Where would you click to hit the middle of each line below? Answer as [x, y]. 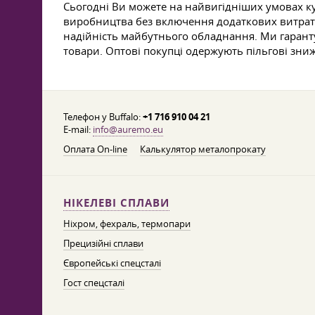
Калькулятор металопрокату [203, 149]
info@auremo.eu [128, 129]
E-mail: [78, 129]
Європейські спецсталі [112, 263]
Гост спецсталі [94, 283]
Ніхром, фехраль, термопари [127, 224]
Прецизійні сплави [103, 243]
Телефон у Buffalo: [103, 117]
